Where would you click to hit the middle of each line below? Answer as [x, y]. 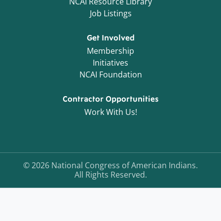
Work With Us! [110, 112]
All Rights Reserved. [110, 175]
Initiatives [110, 63]
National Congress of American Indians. [124, 166]
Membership [110, 51]
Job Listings [110, 14]
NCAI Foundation [110, 75]
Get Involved [110, 38]
